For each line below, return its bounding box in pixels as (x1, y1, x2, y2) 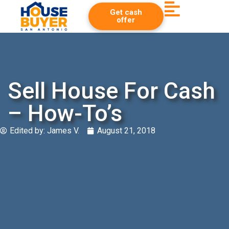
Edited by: (10, 125, 45, 135)
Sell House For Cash (8, 77, 215, 104)
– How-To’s (8, 99, 122, 127)
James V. (45, 125, 79, 135)
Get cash (109, 8, 142, 17)
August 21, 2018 (97, 125, 155, 135)
